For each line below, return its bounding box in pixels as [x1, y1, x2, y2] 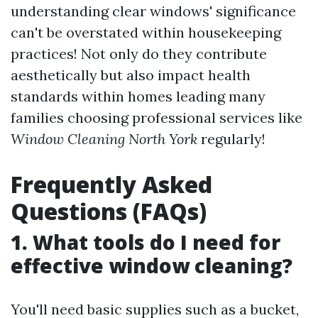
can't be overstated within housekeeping [11, 23, 281, 41]
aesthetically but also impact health [11, 66, 251, 84]
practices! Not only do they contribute [11, 45, 267, 62]
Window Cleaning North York [11, 130, 197, 148]
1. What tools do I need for [11, 229, 280, 256]
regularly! [197, 130, 265, 148]
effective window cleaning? [11, 252, 292, 279]
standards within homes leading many [11, 87, 265, 105]
